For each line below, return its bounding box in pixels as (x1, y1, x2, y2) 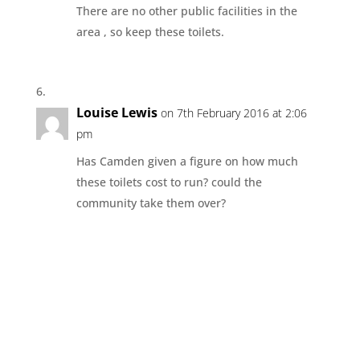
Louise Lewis (76, 103, 157, 121)
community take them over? (76, 194, 226, 211)
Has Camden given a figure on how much (76, 153, 298, 169)
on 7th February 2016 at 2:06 (160, 104, 307, 121)
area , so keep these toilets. (76, 23, 224, 39)
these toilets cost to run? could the (76, 174, 262, 190)
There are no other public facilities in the (76, 2, 297, 18)
